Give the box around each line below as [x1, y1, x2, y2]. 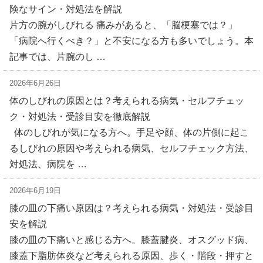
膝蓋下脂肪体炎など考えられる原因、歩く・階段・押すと [9, 251, 254, 261]
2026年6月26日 [9, 79, 61, 87]
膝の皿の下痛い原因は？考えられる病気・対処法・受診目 [9, 203, 254, 213]
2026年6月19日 [9, 186, 61, 195]
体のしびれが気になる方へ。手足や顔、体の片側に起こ [9, 127, 249, 137]
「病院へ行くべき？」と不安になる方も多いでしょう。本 [9, 36, 254, 46]
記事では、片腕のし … [9, 52, 106, 62]
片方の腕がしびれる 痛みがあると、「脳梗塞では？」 [9, 20, 237, 30]
